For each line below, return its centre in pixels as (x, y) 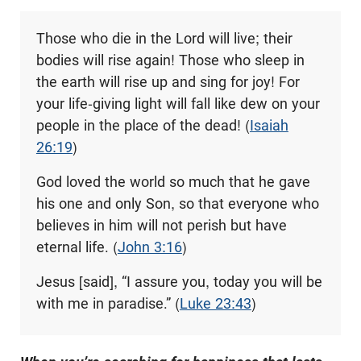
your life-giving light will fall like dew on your (178, 103)
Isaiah (269, 125)
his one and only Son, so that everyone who (177, 203)
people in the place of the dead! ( (143, 125)
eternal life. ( (77, 247)
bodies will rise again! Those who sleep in (170, 60)
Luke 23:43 (215, 303)
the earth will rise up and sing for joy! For (168, 81)
